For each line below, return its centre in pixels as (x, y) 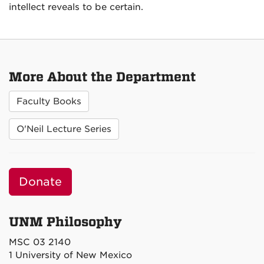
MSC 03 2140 (40, 242)
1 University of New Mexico (70, 255)
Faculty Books (49, 101)
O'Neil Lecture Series (64, 129)
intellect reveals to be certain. (76, 7)
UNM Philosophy (65, 222)
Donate (40, 182)
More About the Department (102, 77)
